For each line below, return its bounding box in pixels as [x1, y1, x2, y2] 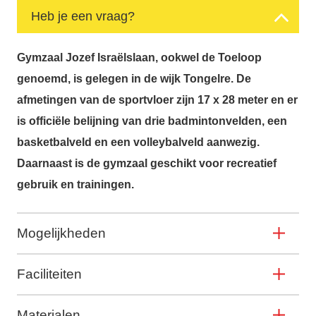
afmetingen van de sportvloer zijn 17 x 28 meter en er [17, 93, 298, 106]
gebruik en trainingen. [17, 178, 134, 190]
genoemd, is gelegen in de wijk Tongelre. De [17, 72, 251, 85]
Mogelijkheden [17, 225, 106, 241]
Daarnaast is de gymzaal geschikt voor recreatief [17, 157, 276, 169]
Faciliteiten [17, 266, 82, 281]
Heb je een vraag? [31, 8, 135, 23]
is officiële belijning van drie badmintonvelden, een [17, 114, 287, 127]
